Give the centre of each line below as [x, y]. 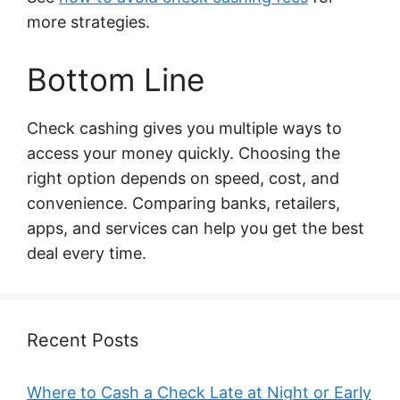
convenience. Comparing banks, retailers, [183, 203]
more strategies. [88, 21]
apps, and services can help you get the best [196, 228]
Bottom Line [116, 79]
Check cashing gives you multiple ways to [184, 128]
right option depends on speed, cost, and [183, 178]
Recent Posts [83, 340]
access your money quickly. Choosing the [183, 153]
